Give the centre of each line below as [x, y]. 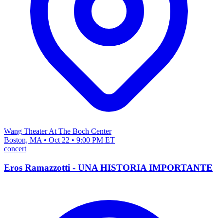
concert [15, 149]
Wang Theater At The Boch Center [58, 131]
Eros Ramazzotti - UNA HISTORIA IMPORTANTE [108, 168]
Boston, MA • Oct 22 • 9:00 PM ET [59, 140]
